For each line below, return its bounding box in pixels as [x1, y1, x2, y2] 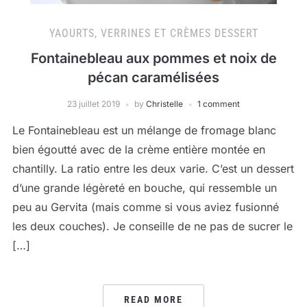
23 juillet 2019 [67, 99, 120, 109]
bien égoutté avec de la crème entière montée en [12, 143, 265, 156]
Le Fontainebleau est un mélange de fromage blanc [12, 123, 276, 137]
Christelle [146, 99, 183, 109]
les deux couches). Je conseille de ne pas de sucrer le [12, 219, 293, 233]
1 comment [197, 99, 240, 109]
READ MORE [124, 294, 183, 305]
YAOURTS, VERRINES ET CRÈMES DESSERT [49, 27, 258, 40]
